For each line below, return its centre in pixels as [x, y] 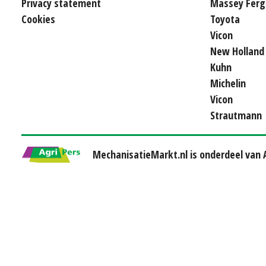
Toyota [225, 19]
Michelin [228, 83]
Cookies [38, 19]
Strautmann [236, 115]
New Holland [237, 51]
